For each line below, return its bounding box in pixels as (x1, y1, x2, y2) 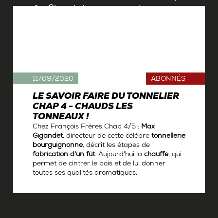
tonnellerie (151, 132, 185, 141)
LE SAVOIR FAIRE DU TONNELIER (32, 92, 179, 103)
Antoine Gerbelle (28, 183, 89, 193)
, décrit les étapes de (82, 142, 150, 150)
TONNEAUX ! (32, 112, 89, 123)
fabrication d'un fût (32, 151, 95, 160)
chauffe (144, 151, 168, 160)
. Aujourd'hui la (94, 151, 144, 160)
